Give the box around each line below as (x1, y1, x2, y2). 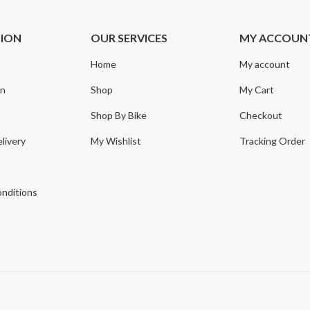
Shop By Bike (91, 109, 147, 122)
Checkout (239, 109, 283, 122)
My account (239, 58, 291, 71)
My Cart (239, 84, 275, 96)
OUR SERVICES (91, 31, 168, 45)
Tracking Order (239, 135, 306, 147)
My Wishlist (91, 135, 142, 147)
